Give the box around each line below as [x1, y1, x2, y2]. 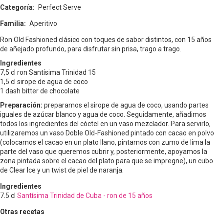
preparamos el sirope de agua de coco [44, 101, 161, 109]
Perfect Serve [38, 3, 81, 12]
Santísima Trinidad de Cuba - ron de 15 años [17, 192, 153, 200]
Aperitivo [29, 20, 57, 28]
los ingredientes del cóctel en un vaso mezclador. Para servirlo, [19, 120, 211, 128]
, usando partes [161, 101, 209, 109]
